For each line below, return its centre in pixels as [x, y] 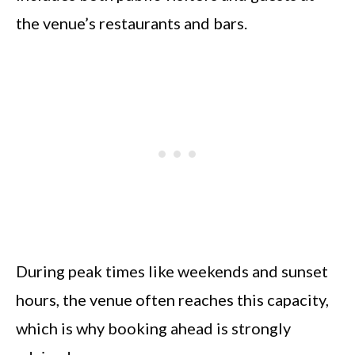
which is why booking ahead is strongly [153, 328]
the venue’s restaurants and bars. [132, 23]
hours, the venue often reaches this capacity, [172, 300]
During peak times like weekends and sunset [172, 271]
